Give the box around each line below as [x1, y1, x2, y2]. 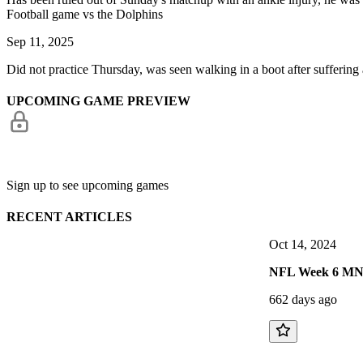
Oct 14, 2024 [269, 237, 336, 252]
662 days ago [269, 293, 337, 307]
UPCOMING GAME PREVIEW [6, 94, 190, 108]
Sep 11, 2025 [6, 34, 74, 49]
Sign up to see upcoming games [6, 178, 169, 192]
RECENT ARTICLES [6, 210, 132, 224]
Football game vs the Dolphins [6, 6, 163, 21]
